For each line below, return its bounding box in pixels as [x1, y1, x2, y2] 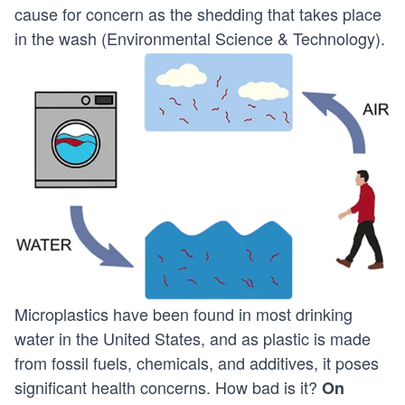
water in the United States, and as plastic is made [14, 326, 371, 351]
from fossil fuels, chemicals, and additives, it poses [14, 351, 379, 375]
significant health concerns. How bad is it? [14, 375, 322, 400]
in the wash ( [14, 25, 107, 50]
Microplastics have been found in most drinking [14, 302, 353, 326]
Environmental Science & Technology [107, 25, 375, 50]
